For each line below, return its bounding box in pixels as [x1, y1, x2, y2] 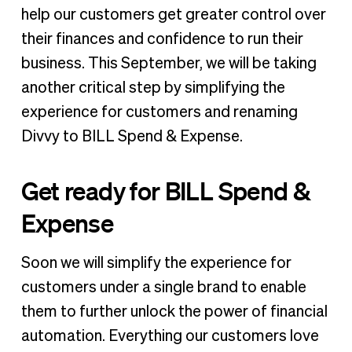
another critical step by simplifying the [20, 80, 285, 97]
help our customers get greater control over [20, 7, 326, 24]
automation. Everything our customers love [20, 328, 319, 344]
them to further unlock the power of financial [20, 303, 328, 320]
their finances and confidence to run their [20, 31, 303, 48]
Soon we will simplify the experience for [20, 255, 291, 271]
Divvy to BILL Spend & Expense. [20, 129, 243, 145]
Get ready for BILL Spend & [20, 174, 311, 206]
